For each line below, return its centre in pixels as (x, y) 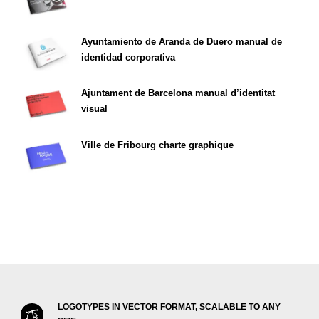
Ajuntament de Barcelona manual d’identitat (178, 93)
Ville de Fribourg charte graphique (157, 145)
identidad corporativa (128, 57)
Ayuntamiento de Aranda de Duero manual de (182, 41)
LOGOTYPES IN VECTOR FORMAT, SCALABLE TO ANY (169, 307)
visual (94, 109)
